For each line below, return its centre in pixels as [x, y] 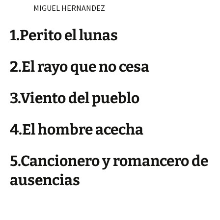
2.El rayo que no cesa [80, 67]
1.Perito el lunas [64, 35]
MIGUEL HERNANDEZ [57, 8]
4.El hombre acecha [77, 130]
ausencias [45, 180]
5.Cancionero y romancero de [109, 161]
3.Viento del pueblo [75, 98]
